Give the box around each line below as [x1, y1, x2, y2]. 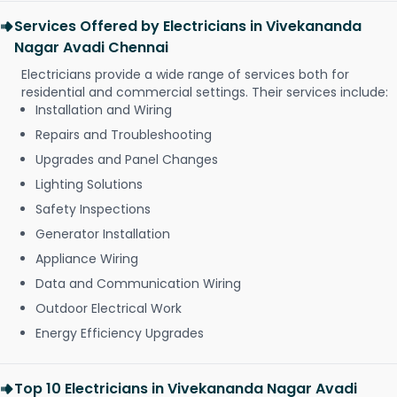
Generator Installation [35, 225, 170, 244]
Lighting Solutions [35, 175, 143, 194]
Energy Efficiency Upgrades [35, 324, 204, 343]
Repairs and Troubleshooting [35, 126, 212, 144]
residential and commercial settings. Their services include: [21, 83, 388, 102]
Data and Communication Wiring [35, 275, 241, 293]
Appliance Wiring [35, 250, 138, 269]
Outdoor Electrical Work [35, 300, 182, 318]
